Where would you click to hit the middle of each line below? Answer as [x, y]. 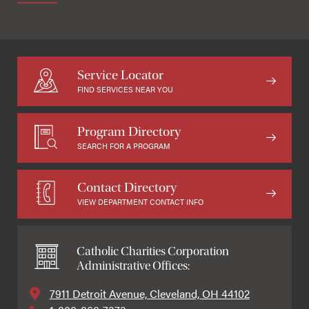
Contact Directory [127, 188]
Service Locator [120, 75]
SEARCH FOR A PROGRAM [123, 146]
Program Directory [129, 131]
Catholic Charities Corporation [153, 252]
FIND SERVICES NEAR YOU [125, 90]
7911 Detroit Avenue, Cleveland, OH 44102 [149, 294]
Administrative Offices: [133, 266]
